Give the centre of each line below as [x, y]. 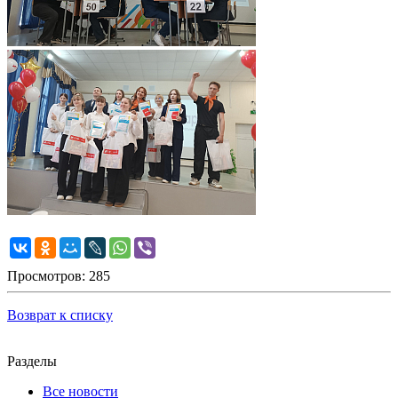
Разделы [32, 362]
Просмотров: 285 [59, 276]
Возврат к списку [60, 315]
